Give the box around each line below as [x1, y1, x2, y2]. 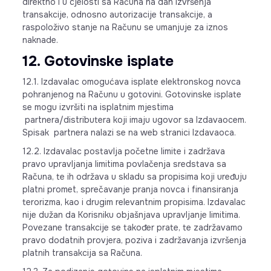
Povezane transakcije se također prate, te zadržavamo [22, 222, 243, 233]
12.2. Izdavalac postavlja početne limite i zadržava [22, 146, 225, 157]
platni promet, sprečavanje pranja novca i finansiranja [22, 184, 238, 195]
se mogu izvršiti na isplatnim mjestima [22, 102, 174, 113]
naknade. [22, 34, 58, 45]
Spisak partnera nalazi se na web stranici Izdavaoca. [22, 127, 236, 138]
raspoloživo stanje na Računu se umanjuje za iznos [22, 22, 228, 33]
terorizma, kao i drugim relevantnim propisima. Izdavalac [22, 197, 246, 207]
